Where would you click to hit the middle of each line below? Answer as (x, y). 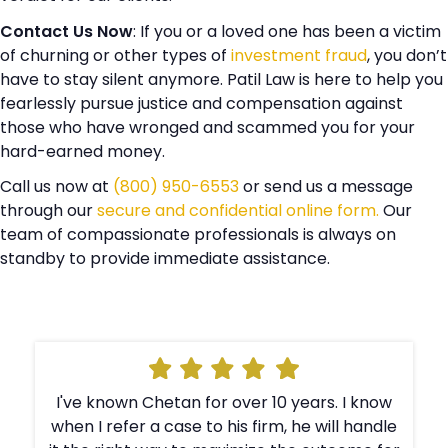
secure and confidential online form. (238, 211)
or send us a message (326, 187)
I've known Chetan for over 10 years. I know (224, 402)
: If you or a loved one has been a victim (287, 31)
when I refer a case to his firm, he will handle (224, 426)
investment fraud (299, 55)
